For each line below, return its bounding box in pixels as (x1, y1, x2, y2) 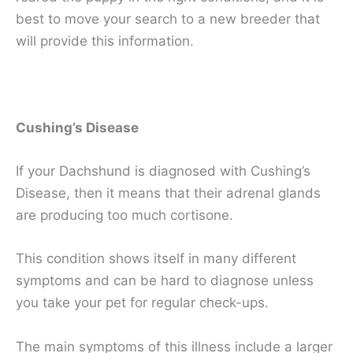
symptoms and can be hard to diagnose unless (16, 273, 314, 289)
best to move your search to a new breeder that (16, 10, 320, 27)
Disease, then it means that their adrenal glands (16, 185, 321, 202)
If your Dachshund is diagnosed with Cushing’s (16, 163, 310, 180)
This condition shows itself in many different (16, 251, 296, 267)
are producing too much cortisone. (16, 207, 233, 224)
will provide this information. (16, 32, 198, 49)
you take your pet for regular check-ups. (16, 295, 269, 311)
